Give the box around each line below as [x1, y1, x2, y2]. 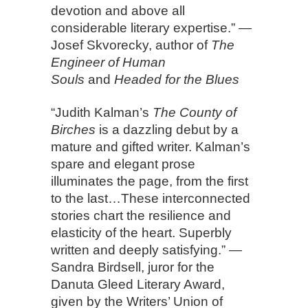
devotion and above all [51, 3, 185, 18]
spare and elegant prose [51, 156, 195, 171]
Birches [51, 122, 96, 137]
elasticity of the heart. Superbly [51, 225, 232, 240]
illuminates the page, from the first [51, 173, 248, 188]
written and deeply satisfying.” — [51, 242, 242, 257]
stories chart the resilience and [51, 208, 231, 223]
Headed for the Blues [114, 71, 239, 87]
